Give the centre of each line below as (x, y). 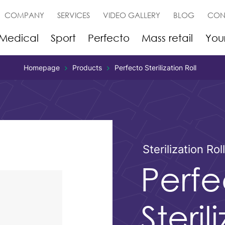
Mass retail (167, 38)
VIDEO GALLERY (132, 15)
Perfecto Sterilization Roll (155, 68)
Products (87, 68)
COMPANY (25, 15)
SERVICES (74, 15)
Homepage (42, 68)
